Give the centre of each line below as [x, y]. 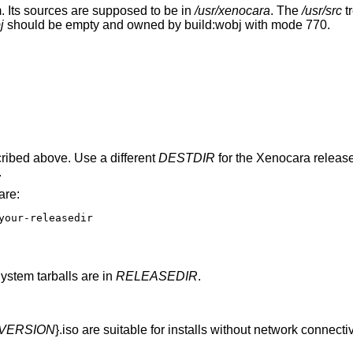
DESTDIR [186, 158]
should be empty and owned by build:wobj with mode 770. [167, 25]
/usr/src [321, 11]
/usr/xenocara [232, 11]
